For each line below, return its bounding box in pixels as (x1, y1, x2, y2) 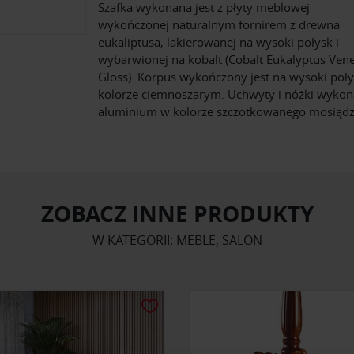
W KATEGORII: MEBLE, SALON (92, 232, 262, 250)
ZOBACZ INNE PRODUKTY (40, 198, 314, 230)
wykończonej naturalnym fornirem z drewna (98, 17, 340, 33)
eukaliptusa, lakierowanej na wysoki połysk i (98, 34, 339, 51)
